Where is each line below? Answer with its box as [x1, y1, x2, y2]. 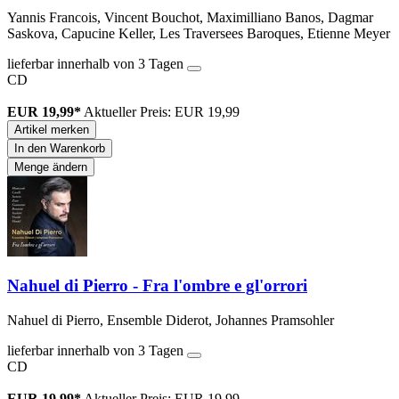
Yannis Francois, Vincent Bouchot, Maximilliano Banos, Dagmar [7, 9, 373, 25]
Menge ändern [14, 159, 87, 174]
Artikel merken [14, 122, 89, 136]
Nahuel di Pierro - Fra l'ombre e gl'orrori [7, 276, 307, 296]
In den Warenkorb [14, 141, 105, 155]
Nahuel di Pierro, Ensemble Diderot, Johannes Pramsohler [7, 313, 334, 329]
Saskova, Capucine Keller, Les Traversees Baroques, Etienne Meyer [7, 25, 390, 41]
